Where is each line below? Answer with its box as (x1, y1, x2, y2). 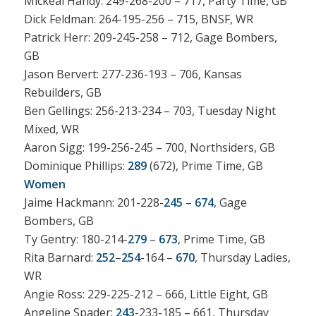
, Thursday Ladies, (194, 249, 291, 265)
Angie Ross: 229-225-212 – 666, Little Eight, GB (23, 286, 268, 302)
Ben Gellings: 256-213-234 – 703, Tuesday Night (23, 102, 276, 119)
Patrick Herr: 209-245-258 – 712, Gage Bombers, (23, 29, 277, 45)
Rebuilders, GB (23, 84, 102, 100)
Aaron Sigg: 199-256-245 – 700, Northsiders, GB (23, 139, 275, 155)
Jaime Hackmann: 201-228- (23, 194, 164, 210)
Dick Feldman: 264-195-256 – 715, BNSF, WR (23, 11, 253, 27)
